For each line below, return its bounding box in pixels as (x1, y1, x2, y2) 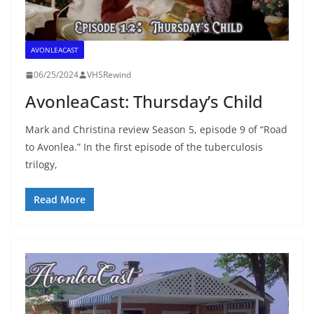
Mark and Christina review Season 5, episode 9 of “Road (25, 123, 287, 137)
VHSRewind (87, 69, 131, 81)
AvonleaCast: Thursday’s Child (25, 90, 263, 114)
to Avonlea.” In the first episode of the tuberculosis (25, 140, 263, 154)
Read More (34, 193, 86, 207)
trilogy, (25, 158, 57, 172)
